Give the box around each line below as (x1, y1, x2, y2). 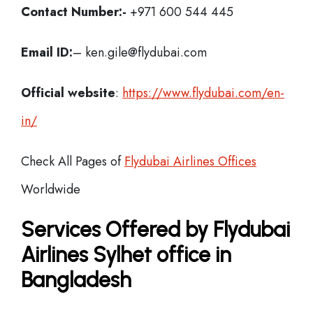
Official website (21, 84, 115, 102)
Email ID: (21, 43, 73, 61)
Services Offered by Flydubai (21, 217, 290, 242)
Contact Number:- (21, 3, 126, 21)
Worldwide (21, 180, 80, 198)
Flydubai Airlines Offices (124, 152, 256, 170)
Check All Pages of (21, 152, 124, 170)
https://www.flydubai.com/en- (122, 84, 284, 102)
